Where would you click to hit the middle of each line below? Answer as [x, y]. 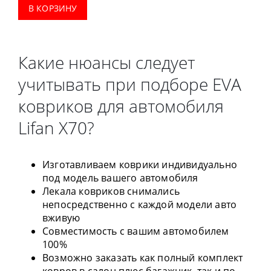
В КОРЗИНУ [53, 8]
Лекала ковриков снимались [111, 191]
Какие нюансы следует [106, 63]
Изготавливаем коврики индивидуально [140, 165]
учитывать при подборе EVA [130, 84]
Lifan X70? [56, 128]
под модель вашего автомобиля [120, 178]
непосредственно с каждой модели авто [140, 205]
